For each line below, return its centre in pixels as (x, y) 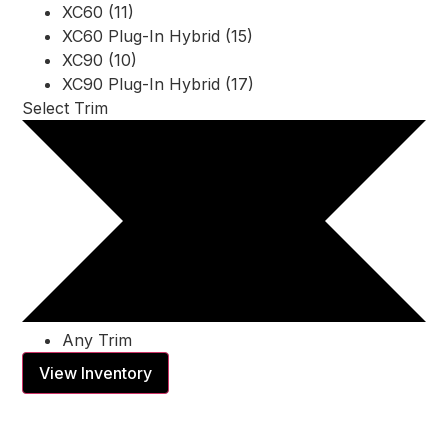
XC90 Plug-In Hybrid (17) (158, 84)
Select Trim (65, 108)
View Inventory (95, 373)
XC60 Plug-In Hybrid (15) (157, 36)
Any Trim (97, 340)
